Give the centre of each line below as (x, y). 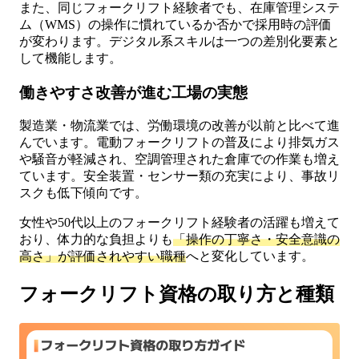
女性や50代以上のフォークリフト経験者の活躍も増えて (179, 223)
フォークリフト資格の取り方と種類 (177, 294)
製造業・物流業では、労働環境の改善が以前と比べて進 (179, 126)
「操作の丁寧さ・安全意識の (256, 240)
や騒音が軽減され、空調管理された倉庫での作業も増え (179, 159)
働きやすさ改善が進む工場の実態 (133, 92)
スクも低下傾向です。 (83, 193)
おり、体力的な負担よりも (96, 240)
